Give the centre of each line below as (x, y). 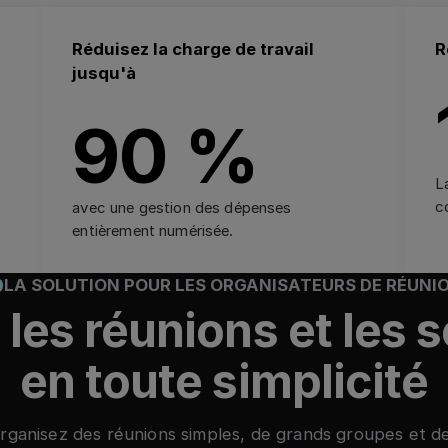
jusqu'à (104, 73)
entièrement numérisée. (153, 230)
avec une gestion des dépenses (182, 207)
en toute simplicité (224, 381)
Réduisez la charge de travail (193, 49)
